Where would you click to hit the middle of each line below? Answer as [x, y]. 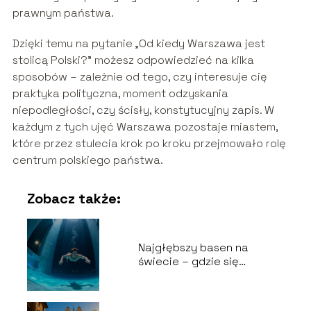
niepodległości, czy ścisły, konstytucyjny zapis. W [143, 110]
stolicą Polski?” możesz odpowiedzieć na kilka [133, 60]
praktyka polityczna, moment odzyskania [120, 94]
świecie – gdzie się [188, 262]
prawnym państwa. [63, 13]
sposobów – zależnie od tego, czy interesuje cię [140, 77]
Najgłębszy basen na [193, 248]
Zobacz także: [74, 199]
